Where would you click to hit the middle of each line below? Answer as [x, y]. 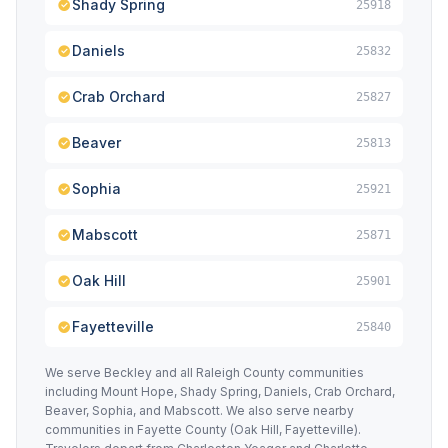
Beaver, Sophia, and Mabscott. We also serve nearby [199, 410]
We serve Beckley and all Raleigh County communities [204, 372]
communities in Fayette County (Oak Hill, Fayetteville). [203, 429]
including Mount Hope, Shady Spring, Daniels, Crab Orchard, [220, 391]
